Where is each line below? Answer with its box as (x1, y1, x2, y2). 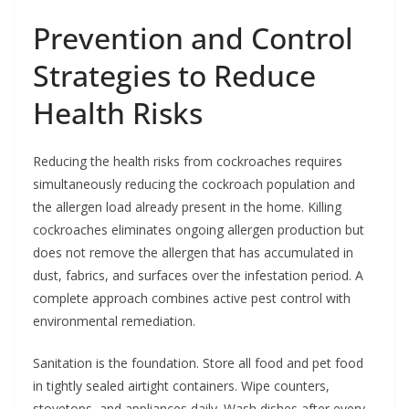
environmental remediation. (33, 311, 195, 330)
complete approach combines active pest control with (33, 288, 351, 307)
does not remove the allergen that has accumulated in (33, 243, 353, 261)
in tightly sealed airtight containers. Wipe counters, (33, 376, 330, 394)
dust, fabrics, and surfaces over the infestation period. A (33, 266, 363, 284)
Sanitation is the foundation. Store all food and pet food (33, 353, 363, 372)
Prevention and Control (33, 17, 353, 58)
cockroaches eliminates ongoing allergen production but (33, 220, 364, 238)
